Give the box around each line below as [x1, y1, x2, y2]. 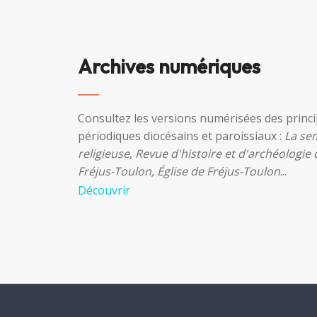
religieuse [78, 145, 129, 161]
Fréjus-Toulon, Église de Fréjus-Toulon [78, 163, 280, 179]
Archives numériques [78, 53, 260, 79]
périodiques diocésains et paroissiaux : [78, 127, 284, 144]
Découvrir [78, 182, 130, 198]
